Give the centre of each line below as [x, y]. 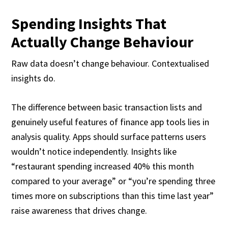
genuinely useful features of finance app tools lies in [110, 122]
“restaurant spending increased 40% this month [103, 166]
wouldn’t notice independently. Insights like [94, 151]
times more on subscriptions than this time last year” [113, 196]
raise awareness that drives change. [79, 210]
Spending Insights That [89, 23]
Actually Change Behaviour [103, 42]
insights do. [34, 78]
